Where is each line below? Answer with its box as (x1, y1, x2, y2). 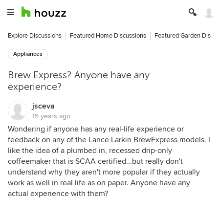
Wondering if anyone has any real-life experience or (8, 124, 184, 134)
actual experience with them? (8, 189, 108, 198)
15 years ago (32, 112, 70, 120)
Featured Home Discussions (70, 32, 146, 40)
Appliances (13, 50, 43, 58)
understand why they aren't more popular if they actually (8, 167, 200, 177)
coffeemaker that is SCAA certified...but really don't (8, 156, 183, 166)
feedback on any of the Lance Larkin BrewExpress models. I (8, 135, 210, 145)
